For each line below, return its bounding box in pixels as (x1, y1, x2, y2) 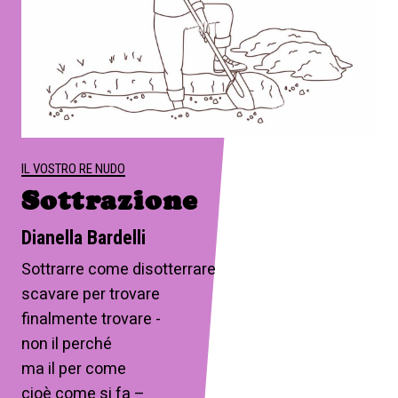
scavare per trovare (21, 283, 160, 303)
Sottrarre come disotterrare (21, 259, 216, 278)
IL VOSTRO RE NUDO (21, 160, 125, 177)
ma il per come (21, 358, 126, 378)
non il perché (21, 333, 115, 353)
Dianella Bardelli (21, 226, 146, 249)
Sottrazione (21, 184, 198, 216)
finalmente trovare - (21, 308, 161, 328)
